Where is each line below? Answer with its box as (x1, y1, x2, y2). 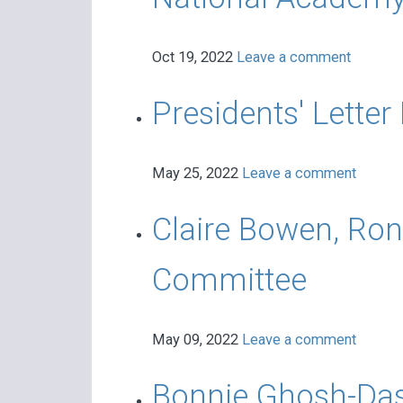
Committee (151, 262, 307, 300)
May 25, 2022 (151, 165, 242, 183)
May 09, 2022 (151, 331, 242, 349)
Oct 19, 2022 (151, 49, 237, 67)
